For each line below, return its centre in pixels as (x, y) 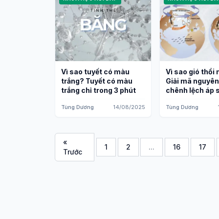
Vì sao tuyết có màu (95, 72)
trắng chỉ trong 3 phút (99, 90)
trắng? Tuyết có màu (97, 81)
